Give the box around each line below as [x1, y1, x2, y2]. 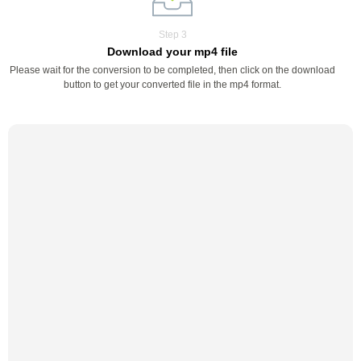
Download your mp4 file [107, 45, 238, 58]
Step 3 [158, 29, 187, 40]
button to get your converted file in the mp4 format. [64, 79, 281, 90]
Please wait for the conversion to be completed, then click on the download [10, 64, 335, 76]
